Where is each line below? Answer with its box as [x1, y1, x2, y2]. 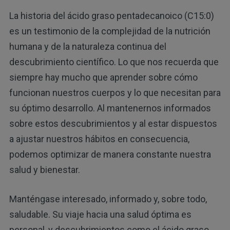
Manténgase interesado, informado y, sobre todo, [9, 194, 207, 205]
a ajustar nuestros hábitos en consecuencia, [9, 133, 189, 145]
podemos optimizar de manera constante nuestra [9, 149, 211, 160]
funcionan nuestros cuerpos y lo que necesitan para [9, 87, 221, 99]
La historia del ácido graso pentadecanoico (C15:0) [9, 10, 214, 22]
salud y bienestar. [9, 164, 80, 176]
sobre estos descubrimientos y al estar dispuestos [9, 118, 217, 129]
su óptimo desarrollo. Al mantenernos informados [9, 103, 211, 114]
